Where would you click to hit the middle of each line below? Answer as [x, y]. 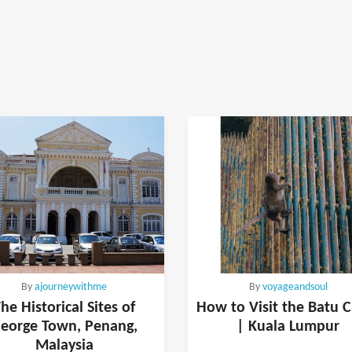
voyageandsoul [295, 287]
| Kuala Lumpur [288, 326]
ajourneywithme [71, 287]
